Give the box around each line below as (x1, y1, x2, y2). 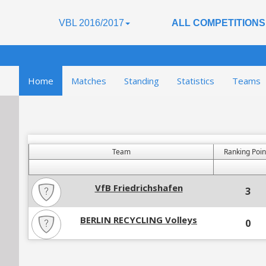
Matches (71, 75, 106, 87)
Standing (124, 75, 159, 87)
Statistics (177, 75, 214, 87)
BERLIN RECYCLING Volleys (80, 214, 197, 226)
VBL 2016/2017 (58, 18, 124, 28)
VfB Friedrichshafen (94, 182, 183, 194)
